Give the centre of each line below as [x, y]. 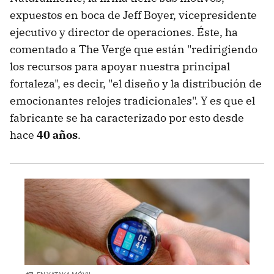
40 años [57, 135]
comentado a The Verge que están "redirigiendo [134, 50]
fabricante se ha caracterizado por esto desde [127, 118]
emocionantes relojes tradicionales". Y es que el [132, 101]
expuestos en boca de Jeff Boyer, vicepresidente [133, 15]
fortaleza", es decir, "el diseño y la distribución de [136, 84]
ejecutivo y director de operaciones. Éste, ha [124, 32]
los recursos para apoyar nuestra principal [120, 67]
